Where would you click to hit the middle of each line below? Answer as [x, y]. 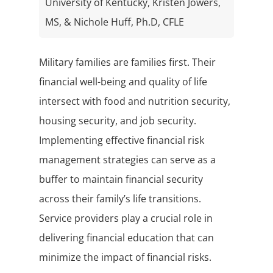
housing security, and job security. [118, 121]
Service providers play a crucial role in [126, 218]
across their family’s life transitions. [120, 199]
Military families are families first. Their [128, 62]
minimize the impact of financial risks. [126, 257]
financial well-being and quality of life [123, 82]
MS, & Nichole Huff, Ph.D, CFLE [114, 22]
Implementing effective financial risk [122, 140]
